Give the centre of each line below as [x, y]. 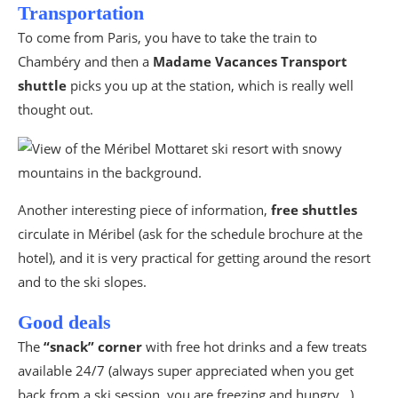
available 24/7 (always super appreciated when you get [186, 370]
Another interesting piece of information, [144, 209]
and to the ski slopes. [82, 281]
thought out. [56, 109]
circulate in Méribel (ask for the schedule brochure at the [190, 233]
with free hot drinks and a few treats [255, 346]
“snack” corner [93, 346]
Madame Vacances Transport [250, 61]
